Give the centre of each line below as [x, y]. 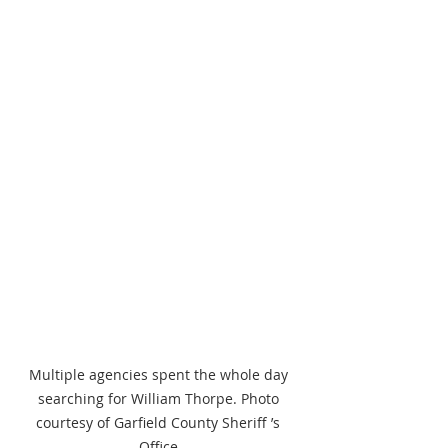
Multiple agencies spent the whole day [160, 375]
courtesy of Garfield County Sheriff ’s [160, 423]
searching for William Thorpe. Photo [160, 399]
